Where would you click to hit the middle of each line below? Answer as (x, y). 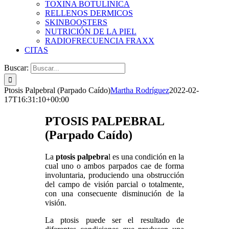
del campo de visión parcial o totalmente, (115, 184)
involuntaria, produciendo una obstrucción (115, 175)
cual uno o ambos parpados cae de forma (115, 166)
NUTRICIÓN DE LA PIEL (91, 31)
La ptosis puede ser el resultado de (115, 220)
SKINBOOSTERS (76, 22)
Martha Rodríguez (140, 90)
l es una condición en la (146, 156)
